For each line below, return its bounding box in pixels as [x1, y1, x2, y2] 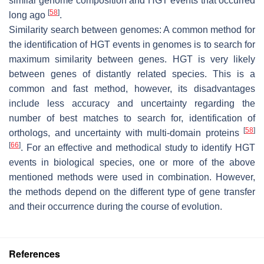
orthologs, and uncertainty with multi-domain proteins [9, 127, 243, 138]
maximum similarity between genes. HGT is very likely [9, 54, 255, 64]
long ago [9, 9, 48, 20]
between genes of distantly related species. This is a [9, 68, 255, 79]
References [9, 246, 60, 260]
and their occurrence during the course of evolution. [9, 201, 222, 212]
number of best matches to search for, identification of [9, 113, 255, 123]
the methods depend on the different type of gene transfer [9, 186, 255, 197]
